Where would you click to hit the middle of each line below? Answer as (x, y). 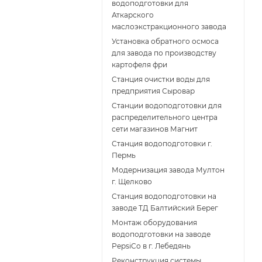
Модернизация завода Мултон (168, 170)
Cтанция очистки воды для (161, 80)
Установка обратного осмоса (165, 42)
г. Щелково (132, 182)
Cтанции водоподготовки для (167, 106)
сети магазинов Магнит (155, 129)
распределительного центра (165, 118)
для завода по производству (164, 53)
